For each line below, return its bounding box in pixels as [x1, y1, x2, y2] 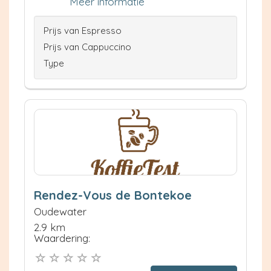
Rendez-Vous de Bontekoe [34, 187, 192, 203]
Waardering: [34, 231, 90, 244]
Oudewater [34, 204, 87, 218]
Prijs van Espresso [44, 24, 122, 36]
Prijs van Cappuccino [44, 41, 131, 53]
